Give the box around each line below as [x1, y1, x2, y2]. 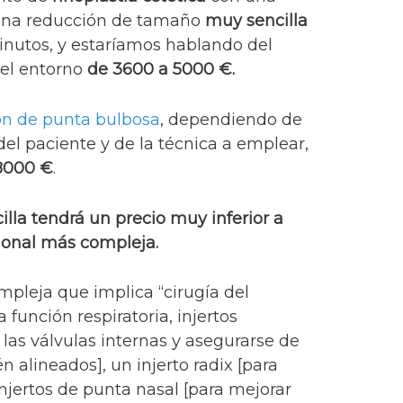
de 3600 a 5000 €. [87, 59, 236, 80]
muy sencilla [205, 11, 309, 31]
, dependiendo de [160, 109, 303, 130]
